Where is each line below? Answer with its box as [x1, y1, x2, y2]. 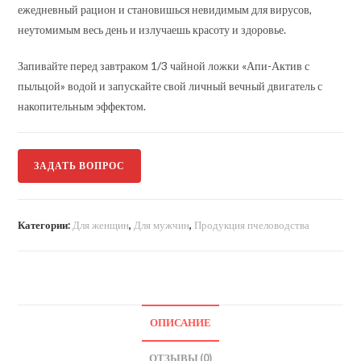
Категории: [18, 218, 73, 231]
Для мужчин [134, 218, 190, 231]
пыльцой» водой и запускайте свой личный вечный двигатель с [18, 79, 323, 93]
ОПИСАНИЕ [150, 317, 211, 329]
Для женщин [73, 218, 130, 231]
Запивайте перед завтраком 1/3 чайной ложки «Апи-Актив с [18, 59, 310, 73]
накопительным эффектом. [18, 99, 147, 113]
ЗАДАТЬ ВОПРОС [34, 160, 126, 172]
